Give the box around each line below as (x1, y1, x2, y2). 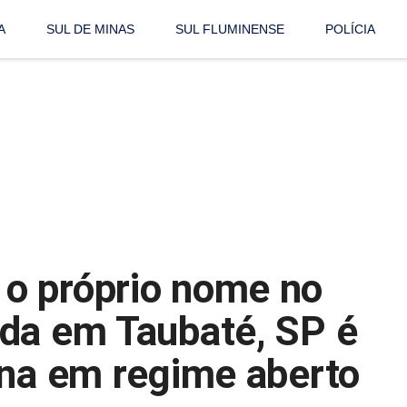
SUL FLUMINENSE (175, 22, 285, 37)
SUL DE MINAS (46, 22, 135, 37)
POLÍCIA (325, 22, 376, 37)
